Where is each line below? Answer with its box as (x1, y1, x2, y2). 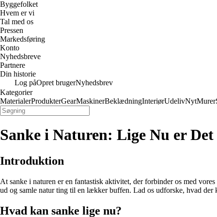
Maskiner (76, 97, 105, 105)
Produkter (31, 97, 61, 105)
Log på (15, 78, 36, 87)
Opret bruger (36, 78, 76, 87)
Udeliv (164, 97, 185, 105)
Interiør (142, 97, 164, 105)
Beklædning (105, 97, 142, 105)
